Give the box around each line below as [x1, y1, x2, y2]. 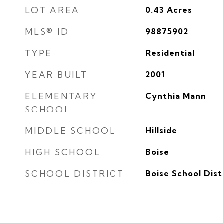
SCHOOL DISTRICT [25, 168, 124, 179]
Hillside [145, 125, 177, 135]
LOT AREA [25, 5, 80, 15]
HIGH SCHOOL [25, 147, 101, 157]
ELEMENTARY [25, 91, 97, 101]
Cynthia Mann [145, 91, 206, 101]
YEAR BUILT [25, 69, 88, 80]
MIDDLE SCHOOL [25, 125, 116, 136]
